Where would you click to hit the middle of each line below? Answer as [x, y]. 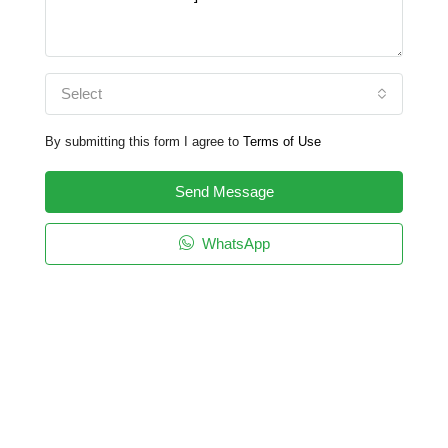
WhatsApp [233, 243]
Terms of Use [282, 141]
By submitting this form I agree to [144, 141]
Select [81, 93]
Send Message [224, 191]
